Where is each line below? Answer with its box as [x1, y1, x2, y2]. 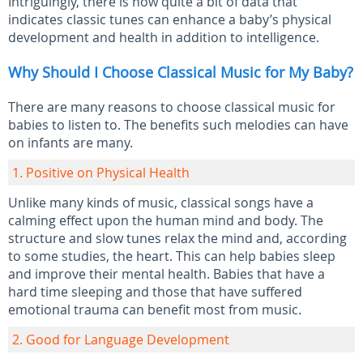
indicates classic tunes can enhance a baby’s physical [8, 11, 331, 28]
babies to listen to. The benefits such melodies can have [8, 116, 348, 134]
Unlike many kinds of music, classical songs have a [8, 194, 314, 211]
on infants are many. [8, 134, 133, 152]
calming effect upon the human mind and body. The [8, 211, 323, 229]
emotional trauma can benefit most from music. [8, 301, 301, 318]
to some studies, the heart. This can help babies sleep [8, 247, 335, 265]
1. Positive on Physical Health [12, 164, 190, 181]
